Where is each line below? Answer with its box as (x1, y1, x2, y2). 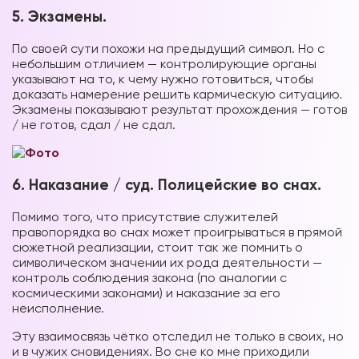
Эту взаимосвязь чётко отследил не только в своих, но (12, 328, 344, 344)
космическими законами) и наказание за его (12, 284, 280, 301)
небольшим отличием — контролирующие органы (12, 56, 317, 72)
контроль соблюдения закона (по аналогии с (12, 269, 287, 285)
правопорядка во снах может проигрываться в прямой (12, 224, 342, 240)
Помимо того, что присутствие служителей (12, 208, 278, 224)
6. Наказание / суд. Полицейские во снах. (12, 175, 321, 194)
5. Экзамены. (12, 7, 107, 26)
